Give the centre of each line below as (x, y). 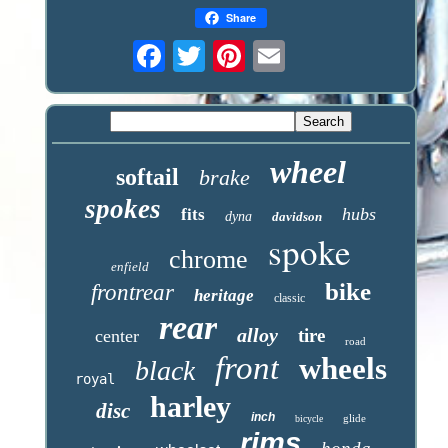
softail (147, 176)
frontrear (132, 292)
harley (190, 406)
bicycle (308, 418)
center (117, 335)
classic (289, 297)
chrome (208, 259)
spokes (123, 208)
